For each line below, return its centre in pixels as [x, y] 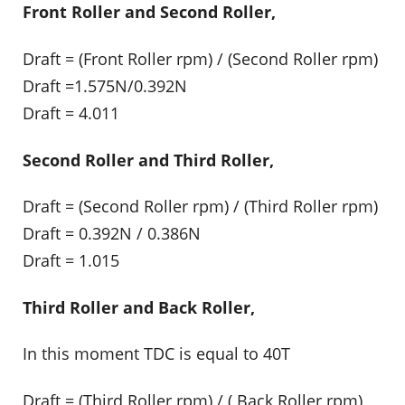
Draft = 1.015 [71, 261]
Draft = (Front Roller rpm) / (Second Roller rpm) [200, 59]
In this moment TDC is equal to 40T [156, 354]
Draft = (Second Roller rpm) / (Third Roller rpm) [200, 207]
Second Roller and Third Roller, [148, 160]
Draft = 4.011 [71, 113]
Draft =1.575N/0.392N [105, 86]
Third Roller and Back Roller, [139, 307]
